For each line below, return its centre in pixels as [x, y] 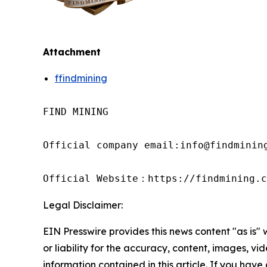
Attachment [72, 52]
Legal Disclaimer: [83, 205]
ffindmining [81, 78]
